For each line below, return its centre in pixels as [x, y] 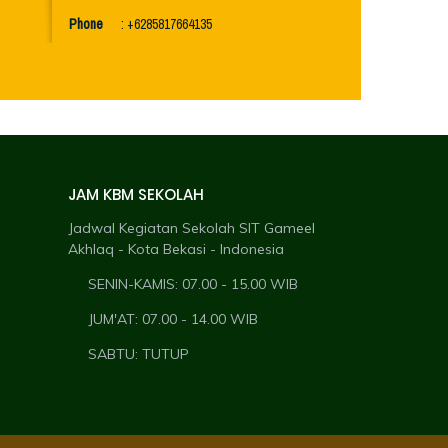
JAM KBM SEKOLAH [136, 194]
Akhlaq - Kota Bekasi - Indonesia [176, 249]
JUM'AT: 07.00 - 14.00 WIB [173, 319]
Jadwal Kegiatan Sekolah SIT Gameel [192, 228]
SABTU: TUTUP [139, 354]
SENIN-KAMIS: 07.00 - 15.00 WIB [193, 284]
